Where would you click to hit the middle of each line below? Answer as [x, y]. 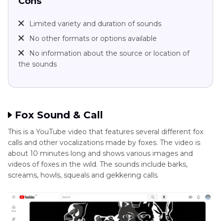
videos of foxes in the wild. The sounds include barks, [98, 164]
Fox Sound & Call [59, 115]
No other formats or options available [93, 38]
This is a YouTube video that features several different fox [106, 131]
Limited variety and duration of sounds [95, 23]
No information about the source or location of [109, 53]
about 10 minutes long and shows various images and [100, 153]
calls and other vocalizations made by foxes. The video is [104, 142]
